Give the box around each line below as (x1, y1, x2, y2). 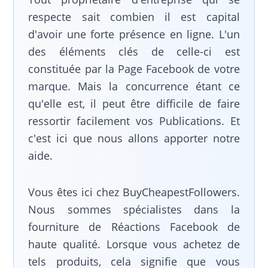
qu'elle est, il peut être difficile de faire (28, 96, 240, 111)
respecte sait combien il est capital (28, 10, 240, 24)
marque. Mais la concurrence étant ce (28, 79, 240, 93)
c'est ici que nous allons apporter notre (28, 131, 240, 145)
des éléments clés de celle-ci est (28, 44, 240, 59)
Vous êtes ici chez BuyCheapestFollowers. (28, 185, 240, 199)
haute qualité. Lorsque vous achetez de (28, 237, 240, 251)
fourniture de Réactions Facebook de (28, 220, 240, 234)
